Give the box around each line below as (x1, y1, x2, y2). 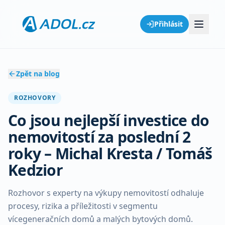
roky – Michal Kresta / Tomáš (8, 143, 212, 164)
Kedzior (8, 160, 63, 180)
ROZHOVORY (14, 93, 56, 102)
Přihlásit (154, 19, 183, 29)
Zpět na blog (16, 69, 60, 78)
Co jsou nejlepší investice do (8, 110, 209, 131)
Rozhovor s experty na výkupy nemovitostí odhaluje (8, 187, 204, 198)
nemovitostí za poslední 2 (8, 127, 191, 147)
